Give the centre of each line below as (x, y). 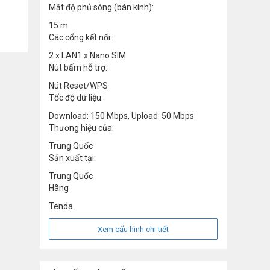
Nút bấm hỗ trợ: (78, 67)
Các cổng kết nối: (80, 37)
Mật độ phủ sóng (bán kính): (101, 7)
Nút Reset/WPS (78, 85)
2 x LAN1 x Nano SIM (87, 55)
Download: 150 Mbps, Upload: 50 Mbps (121, 115)
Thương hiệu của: (81, 127)
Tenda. (62, 206)
